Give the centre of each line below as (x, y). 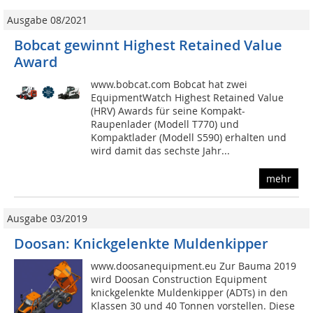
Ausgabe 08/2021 (47, 20)
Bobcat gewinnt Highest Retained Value (148, 45)
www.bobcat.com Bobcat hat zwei (169, 85)
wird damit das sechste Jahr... (161, 151)
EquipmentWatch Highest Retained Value (188, 98)
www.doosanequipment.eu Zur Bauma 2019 (194, 266)
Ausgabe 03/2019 (47, 219)
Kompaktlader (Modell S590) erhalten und (189, 138)
